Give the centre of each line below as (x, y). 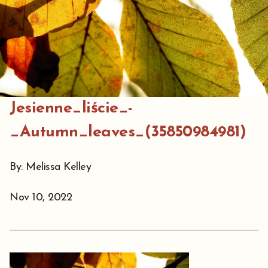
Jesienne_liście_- (71, 109)
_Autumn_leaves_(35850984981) (128, 133)
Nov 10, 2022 (41, 198)
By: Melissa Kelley (50, 167)
